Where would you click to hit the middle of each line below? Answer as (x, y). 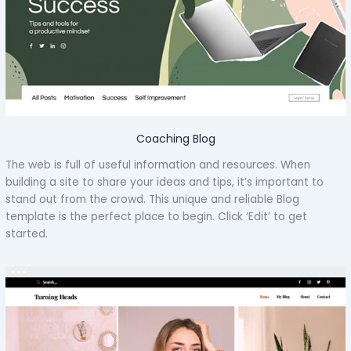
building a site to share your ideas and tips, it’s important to (165, 182)
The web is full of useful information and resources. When (158, 165)
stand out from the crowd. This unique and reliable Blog (153, 199)
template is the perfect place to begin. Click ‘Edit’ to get (157, 216)
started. (27, 233)
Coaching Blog (175, 139)
